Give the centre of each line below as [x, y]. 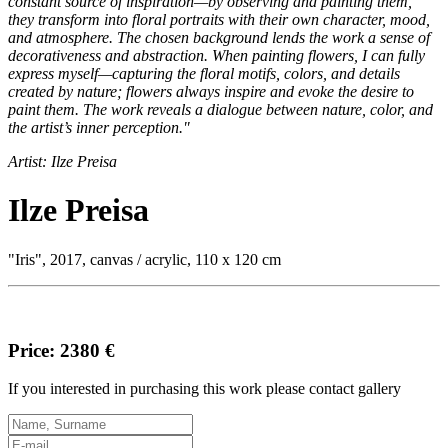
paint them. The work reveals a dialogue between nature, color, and [220, 109]
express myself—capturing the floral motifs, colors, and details [204, 73]
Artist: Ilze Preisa [62, 161]
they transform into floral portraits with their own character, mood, [219, 19]
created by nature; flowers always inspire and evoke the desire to [211, 91]
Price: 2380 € [61, 350]
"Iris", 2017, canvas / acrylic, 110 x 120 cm [144, 259]
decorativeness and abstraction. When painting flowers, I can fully [216, 55]
